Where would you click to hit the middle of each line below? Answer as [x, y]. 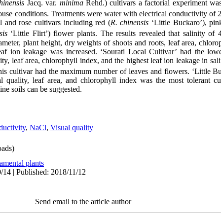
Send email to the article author [83, 202]
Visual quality [72, 128]
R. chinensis [129, 23]
